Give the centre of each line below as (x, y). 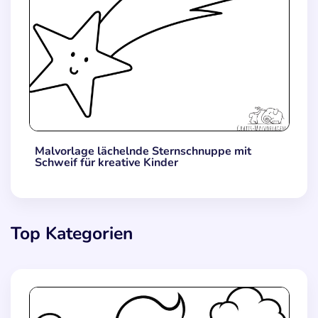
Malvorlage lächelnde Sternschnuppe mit (143, 152)
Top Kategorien (72, 233)
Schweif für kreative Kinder (106, 163)
